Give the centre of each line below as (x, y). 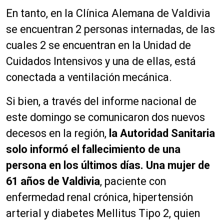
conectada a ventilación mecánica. (89, 77)
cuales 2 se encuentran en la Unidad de (98, 45)
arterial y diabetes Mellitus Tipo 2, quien (103, 213)
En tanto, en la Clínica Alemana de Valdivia (108, 13)
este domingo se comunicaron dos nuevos (105, 117)
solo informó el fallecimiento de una (93, 149)
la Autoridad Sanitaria (162, 133)
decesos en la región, (57, 133)
